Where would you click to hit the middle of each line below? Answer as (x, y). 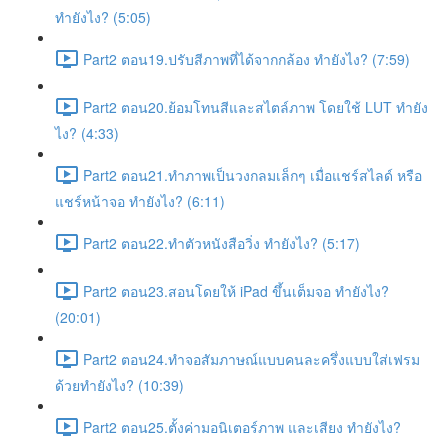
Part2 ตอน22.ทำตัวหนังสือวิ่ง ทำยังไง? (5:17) (221, 242)
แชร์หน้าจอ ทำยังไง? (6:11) (140, 201)
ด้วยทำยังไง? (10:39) (119, 385)
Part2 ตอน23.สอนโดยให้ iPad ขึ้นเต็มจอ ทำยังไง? (236, 290)
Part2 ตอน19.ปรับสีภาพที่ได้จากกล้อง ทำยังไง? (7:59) (246, 58)
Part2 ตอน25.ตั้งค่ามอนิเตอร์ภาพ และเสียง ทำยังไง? (242, 426)
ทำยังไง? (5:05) (103, 17)
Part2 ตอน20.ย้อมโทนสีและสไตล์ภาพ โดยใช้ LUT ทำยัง (255, 106)
